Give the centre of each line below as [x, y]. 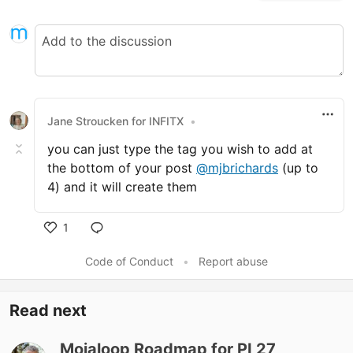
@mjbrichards [237, 168]
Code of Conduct [129, 261]
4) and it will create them [122, 187]
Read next [48, 310]
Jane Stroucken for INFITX [115, 121]
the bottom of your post [122, 168]
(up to [298, 168]
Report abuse [233, 261]
